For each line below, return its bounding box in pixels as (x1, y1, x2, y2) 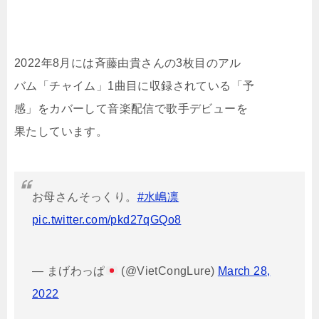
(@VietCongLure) (118, 265, 218, 278)
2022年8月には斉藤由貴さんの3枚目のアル (14, 57, 241, 70)
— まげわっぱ (32, 265, 105, 278)
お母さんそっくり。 (32, 191, 137, 204)
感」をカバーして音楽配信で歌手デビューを (14, 103, 248, 115)
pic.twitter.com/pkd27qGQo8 (32, 214, 182, 226)
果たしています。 (14, 125, 108, 138)
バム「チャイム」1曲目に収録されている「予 (14, 80, 255, 93)
